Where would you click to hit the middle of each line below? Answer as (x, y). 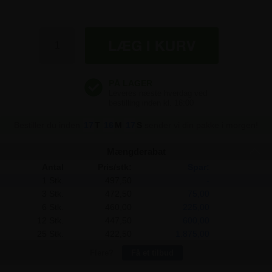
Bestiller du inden (48, 125)
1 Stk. (53, 180)
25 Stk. (50, 234)
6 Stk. (53, 207)
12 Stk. (50, 220)
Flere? (103, 253)
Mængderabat (136, 151)
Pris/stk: (114, 167)
